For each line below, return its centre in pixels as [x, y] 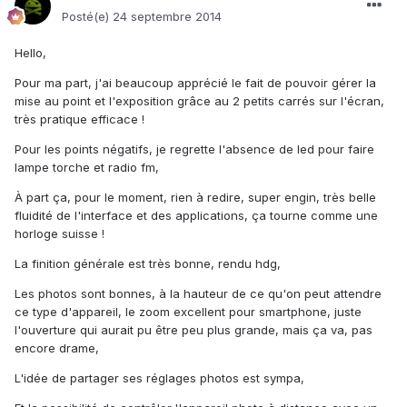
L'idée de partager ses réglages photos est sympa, [159, 378]
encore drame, [57, 348]
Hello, [30, 53]
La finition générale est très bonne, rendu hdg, [148, 264]
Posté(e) [87, 17]
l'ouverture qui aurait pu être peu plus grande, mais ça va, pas [194, 330]
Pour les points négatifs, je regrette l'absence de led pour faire [194, 149]
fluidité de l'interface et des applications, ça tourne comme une [196, 216]
